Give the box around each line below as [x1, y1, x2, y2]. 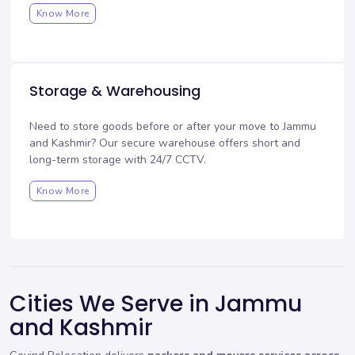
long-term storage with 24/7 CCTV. [29, 152, 206, 168]
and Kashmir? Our [29, 136, 121, 151]
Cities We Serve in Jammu [10, 288, 302, 320]
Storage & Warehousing [29, 81, 200, 101]
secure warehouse [121, 136, 216, 151]
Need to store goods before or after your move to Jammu [29, 119, 316, 135]
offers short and [216, 136, 300, 151]
